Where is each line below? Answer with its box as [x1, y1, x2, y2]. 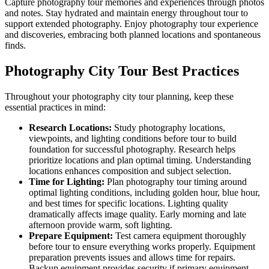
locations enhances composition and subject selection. [29, 165, 231, 176]
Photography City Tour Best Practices [5, 62, 239, 79]
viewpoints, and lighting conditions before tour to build [29, 133, 237, 144]
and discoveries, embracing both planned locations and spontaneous [5, 29, 261, 40]
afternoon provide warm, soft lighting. [29, 219, 172, 230]
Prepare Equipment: [29, 230, 113, 241]
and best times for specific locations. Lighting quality [29, 198, 228, 208]
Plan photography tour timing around [104, 176, 247, 187]
